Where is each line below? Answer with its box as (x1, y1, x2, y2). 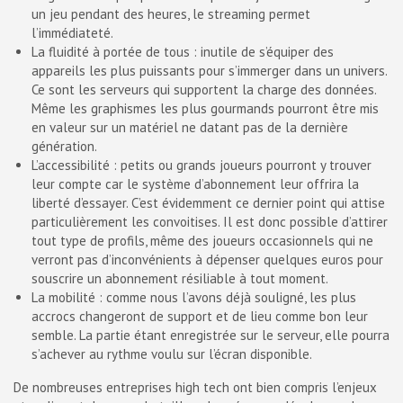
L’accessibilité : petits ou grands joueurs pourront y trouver (31, 157, 372, 174)
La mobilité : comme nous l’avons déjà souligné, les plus (31, 289, 356, 306)
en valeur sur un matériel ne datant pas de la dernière (31, 119, 348, 136)
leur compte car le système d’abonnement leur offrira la (31, 175, 359, 193)
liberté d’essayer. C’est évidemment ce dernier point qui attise (31, 194, 385, 211)
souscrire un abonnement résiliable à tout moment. (31, 270, 328, 287)
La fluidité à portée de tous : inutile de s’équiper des (31, 43, 334, 60)
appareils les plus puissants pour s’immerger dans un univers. (31, 62, 387, 79)
